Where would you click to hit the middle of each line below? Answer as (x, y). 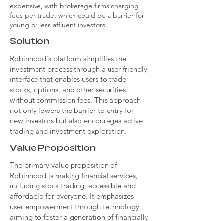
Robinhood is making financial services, (74, 175)
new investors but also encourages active (76, 121)
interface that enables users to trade (68, 79)
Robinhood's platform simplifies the (68, 58)
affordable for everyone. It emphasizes (72, 196)
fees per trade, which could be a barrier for (77, 15)
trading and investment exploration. (68, 131)
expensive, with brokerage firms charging (74, 6)
